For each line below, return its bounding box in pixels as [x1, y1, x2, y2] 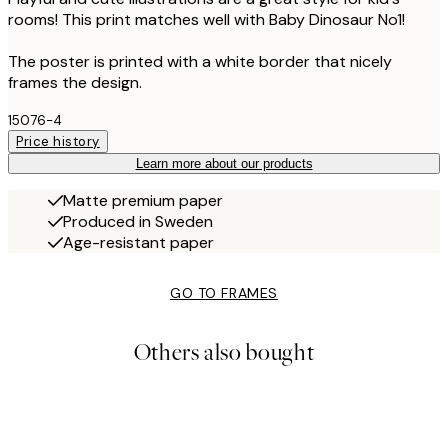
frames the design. [8, 71, 142, 93]
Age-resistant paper [63, 231, 214, 253]
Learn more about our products [135, 155, 313, 171]
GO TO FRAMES [170, 283, 278, 302]
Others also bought [133, 336, 315, 368]
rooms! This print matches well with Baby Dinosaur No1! [8, 8, 405, 30]
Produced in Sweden [63, 210, 213, 232]
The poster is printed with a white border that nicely [8, 50, 392, 72]
